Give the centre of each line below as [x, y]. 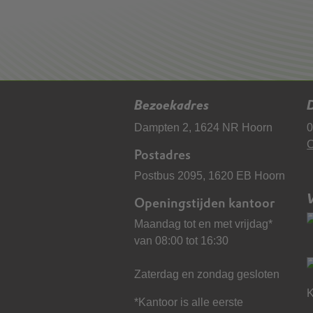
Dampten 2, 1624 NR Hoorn [203, 127]
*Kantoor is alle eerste [189, 303]
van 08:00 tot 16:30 [181, 241]
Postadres [162, 154]
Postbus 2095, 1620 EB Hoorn [210, 175]
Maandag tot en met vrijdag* [203, 224]
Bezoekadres [172, 105]
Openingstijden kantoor [204, 202]
